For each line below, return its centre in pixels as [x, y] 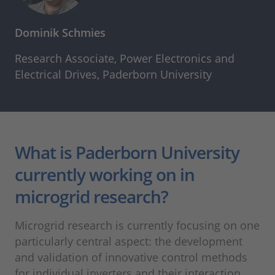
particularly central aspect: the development [129, 242]
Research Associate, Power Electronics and [125, 59]
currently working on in [105, 175]
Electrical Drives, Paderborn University [113, 75]
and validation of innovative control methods [131, 258]
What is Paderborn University [127, 153]
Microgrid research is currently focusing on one [137, 226]
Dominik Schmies [60, 33]
